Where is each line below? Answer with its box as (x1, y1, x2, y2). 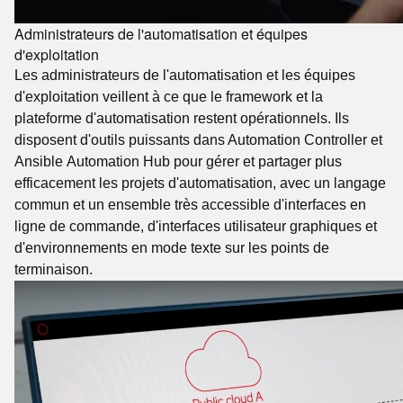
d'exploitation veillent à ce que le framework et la (14, 89, 323, 104)
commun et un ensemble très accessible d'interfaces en (14, 197, 366, 212)
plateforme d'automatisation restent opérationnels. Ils (14, 111, 349, 126)
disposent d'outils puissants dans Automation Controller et (14, 132, 382, 148)
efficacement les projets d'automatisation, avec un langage (14, 175, 386, 191)
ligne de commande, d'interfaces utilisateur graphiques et (14, 219, 377, 234)
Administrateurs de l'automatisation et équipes (14, 23, 308, 44)
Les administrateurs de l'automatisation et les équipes (14, 67, 355, 83)
